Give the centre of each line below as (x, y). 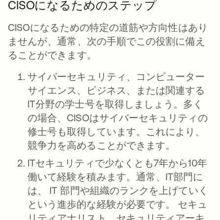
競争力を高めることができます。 (102, 145)
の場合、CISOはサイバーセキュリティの (118, 118)
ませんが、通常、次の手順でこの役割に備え (107, 41)
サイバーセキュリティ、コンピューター (116, 76)
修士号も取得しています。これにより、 (116, 131)
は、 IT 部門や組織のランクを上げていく (118, 190)
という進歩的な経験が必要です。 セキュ (118, 204)
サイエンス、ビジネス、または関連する (116, 90)
